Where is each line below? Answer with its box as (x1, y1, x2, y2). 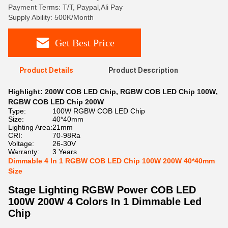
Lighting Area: (8, 123, 52, 131)
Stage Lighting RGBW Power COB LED (8, 184, 196, 195)
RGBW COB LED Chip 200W (8, 98, 104, 106)
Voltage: (8, 139, 34, 148)
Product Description (108, 66, 178, 74)
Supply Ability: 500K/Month (8, 13, 94, 21)
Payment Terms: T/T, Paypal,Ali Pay (8, 3, 123, 11)
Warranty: (8, 148, 39, 156)
